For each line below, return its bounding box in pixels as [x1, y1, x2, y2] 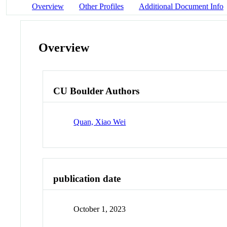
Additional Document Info [139, 2, 223, 11]
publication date [53, 173, 121, 184]
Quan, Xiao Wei [73, 117, 126, 126]
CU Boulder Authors [53, 86, 140, 97]
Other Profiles [79, 2, 124, 11]
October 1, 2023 [73, 205, 126, 214]
